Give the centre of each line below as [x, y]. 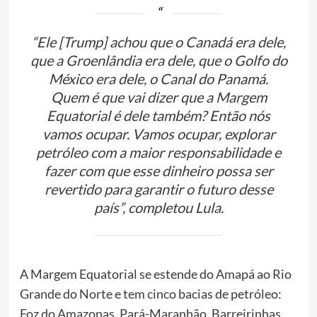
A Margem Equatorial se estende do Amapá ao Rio [155, 273]
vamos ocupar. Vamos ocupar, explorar [158, 134]
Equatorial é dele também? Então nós [158, 116]
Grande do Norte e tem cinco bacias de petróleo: [150, 293]
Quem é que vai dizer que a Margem [158, 97]
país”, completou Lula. [158, 208]
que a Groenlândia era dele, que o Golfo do [158, 60]
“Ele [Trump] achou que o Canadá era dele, [158, 42]
